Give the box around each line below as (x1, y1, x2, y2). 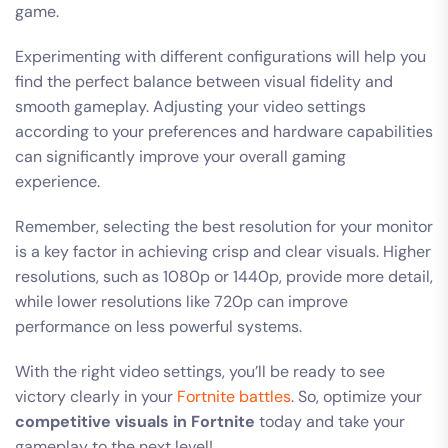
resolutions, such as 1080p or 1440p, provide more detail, (15, 265, 433, 287)
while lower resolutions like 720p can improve (15, 290, 348, 312)
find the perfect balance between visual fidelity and (15, 70, 393, 92)
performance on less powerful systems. (15, 315, 302, 337)
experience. (15, 170, 100, 192)
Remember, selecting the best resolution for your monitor (15, 215, 433, 237)
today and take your (255, 410, 405, 432)
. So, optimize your (291, 385, 422, 407)
